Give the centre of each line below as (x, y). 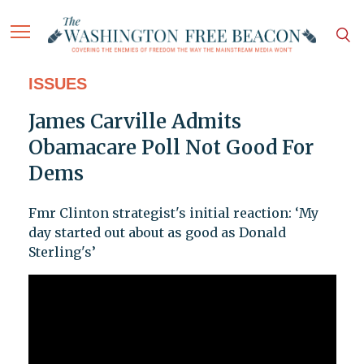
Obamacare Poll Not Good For (171, 148)
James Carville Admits (134, 122)
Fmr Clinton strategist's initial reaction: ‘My (173, 213)
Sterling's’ (62, 252)
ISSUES (57, 84)
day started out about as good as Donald (157, 233)
